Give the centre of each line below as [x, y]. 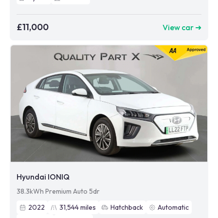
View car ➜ [182, 27]
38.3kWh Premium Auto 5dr [58, 191]
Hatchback [127, 208]
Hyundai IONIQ [43, 177]
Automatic [173, 208]
